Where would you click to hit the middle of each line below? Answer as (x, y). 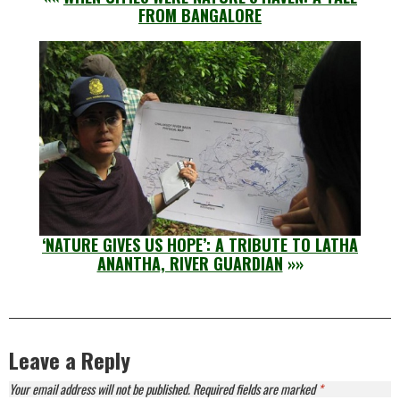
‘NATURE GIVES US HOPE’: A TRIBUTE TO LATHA (200, 245)
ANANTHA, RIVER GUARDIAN (190, 264)
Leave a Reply (70, 360)
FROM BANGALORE (200, 15)
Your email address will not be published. (100, 388)
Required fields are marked (255, 388)
